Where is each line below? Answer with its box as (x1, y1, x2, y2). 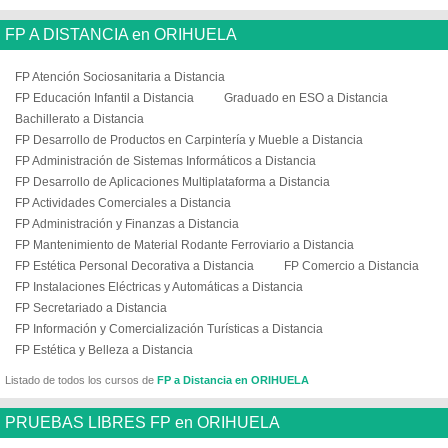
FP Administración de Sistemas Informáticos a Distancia (15, 154, 316, 168)
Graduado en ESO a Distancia (224, 91, 388, 105)
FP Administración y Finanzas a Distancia (15, 217, 239, 231)
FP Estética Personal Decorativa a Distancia (15, 259, 254, 273)
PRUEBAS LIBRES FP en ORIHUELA (5, 414, 280, 431)
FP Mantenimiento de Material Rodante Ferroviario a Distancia (15, 238, 354, 252)
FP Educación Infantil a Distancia (15, 91, 194, 105)
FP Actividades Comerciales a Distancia (15, 196, 231, 210)
